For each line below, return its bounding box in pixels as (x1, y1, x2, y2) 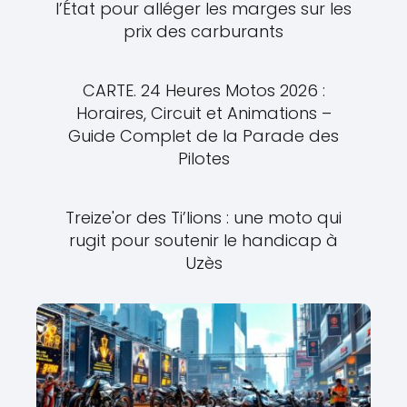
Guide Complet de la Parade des (68, 124, 339, 147)
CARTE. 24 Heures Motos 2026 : (82, 78, 325, 102)
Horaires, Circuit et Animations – (75, 101, 332, 124)
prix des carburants (124, 19, 283, 43)
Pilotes (177, 146, 230, 170)
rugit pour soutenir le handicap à (69, 228, 338, 252)
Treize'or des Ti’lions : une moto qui (65, 205, 342, 229)
